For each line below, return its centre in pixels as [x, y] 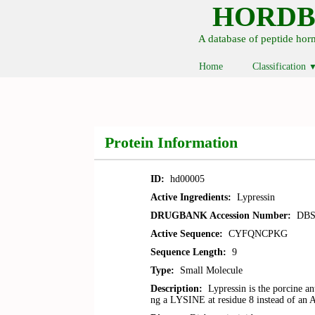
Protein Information [172, 142]
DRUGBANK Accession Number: [221, 216]
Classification [281, 66]
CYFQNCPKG [256, 234]
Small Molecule [209, 270]
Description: [177, 289]
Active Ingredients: [191, 197]
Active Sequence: [187, 234]
